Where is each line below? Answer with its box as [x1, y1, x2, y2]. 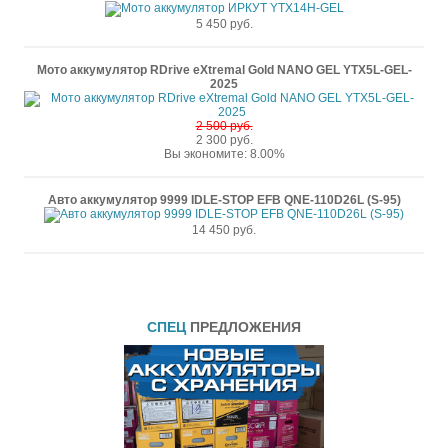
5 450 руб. [195, 17, 253, 31]
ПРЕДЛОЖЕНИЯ [190, 319, 301, 335]
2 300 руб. [195, 133, 253, 147]
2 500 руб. [195, 119, 253, 133]
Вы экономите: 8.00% [163, 147, 285, 161]
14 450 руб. [192, 223, 256, 237]
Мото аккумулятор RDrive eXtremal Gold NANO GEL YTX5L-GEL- [36, 63, 412, 77]
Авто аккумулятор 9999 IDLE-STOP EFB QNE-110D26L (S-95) [47, 193, 401, 207]
